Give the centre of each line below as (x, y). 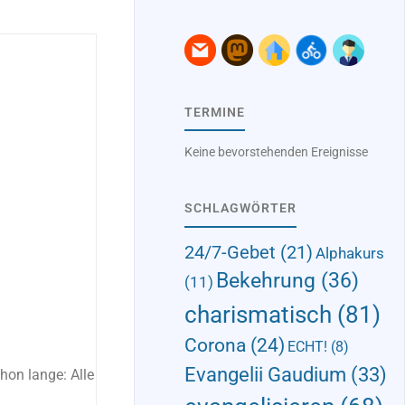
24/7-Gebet (230, 253)
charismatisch (258, 315)
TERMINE (214, 112)
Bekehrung (265, 281)
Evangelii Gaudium (265, 375)
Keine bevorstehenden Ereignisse (276, 153)
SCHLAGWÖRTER (240, 208)
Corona (215, 346)
